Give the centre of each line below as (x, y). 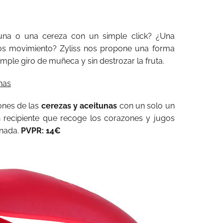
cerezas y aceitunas (78, 106)
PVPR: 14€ (41, 131)
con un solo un (146, 106)
